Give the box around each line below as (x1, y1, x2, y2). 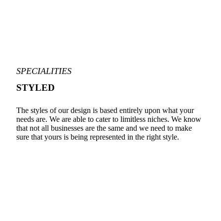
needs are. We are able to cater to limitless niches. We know (16, 114, 201, 123)
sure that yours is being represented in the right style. (16, 132, 179, 141)
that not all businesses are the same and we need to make (16, 123, 192, 132)
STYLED (16, 82, 55, 93)
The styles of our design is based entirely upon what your (16, 106, 194, 114)
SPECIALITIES (16, 66, 72, 76)
